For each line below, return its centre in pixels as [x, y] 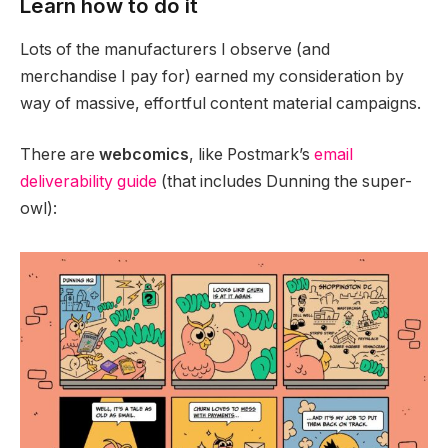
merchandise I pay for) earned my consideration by [212, 76]
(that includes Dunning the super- [284, 182]
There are [59, 155]
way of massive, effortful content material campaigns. [220, 103]
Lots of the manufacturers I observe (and [175, 49]
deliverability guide [88, 182]
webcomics [144, 155]
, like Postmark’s [251, 155]
